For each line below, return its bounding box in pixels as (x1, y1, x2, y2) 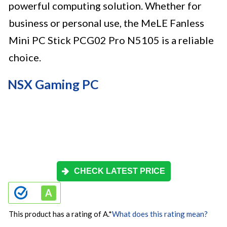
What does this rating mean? (112, 209, 208, 219)
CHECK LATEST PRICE (74, 167, 165, 176)
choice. (9, 51, 41, 64)
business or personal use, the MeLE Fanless (9, 17, 204, 29)
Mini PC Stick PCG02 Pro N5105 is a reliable (9, 34, 214, 47)
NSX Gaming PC (8, 77, 99, 92)
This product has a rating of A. (9, 209, 108, 219)
